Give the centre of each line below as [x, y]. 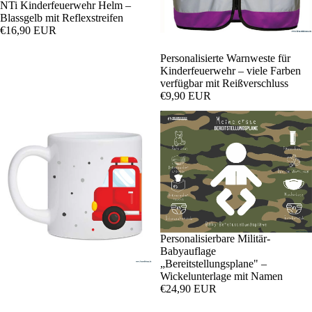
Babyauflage [188, 251]
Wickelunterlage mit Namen [221, 276]
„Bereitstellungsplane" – [213, 263]
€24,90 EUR [188, 288]
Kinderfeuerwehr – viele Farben [231, 70]
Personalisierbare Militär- [215, 238]
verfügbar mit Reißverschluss [224, 83]
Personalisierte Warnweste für [225, 58]
